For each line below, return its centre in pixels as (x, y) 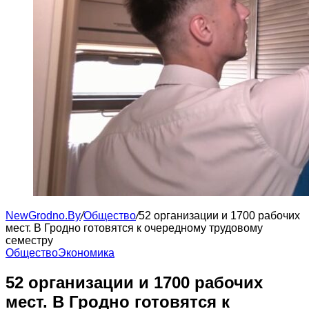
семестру (29, 240)
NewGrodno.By (43, 216)
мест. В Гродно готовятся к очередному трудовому (134, 228)
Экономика (86, 253)
